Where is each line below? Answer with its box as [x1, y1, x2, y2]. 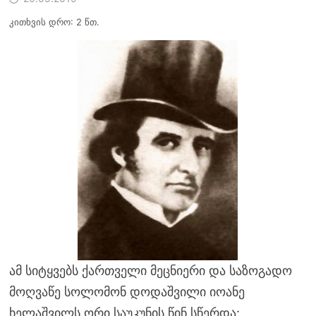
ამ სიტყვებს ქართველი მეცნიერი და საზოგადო [8, 262, 292, 278]
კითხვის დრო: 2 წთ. [8, 16, 99, 28]
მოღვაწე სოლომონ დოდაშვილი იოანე [8, 284, 245, 299]
